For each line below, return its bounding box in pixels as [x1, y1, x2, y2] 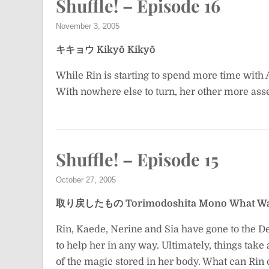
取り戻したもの [56, 198, 123, 209]
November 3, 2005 [56, 22, 119, 31]
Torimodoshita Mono [125, 198, 227, 209]
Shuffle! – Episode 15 [56, 148, 219, 171]
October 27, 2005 [56, 175, 116, 184]
